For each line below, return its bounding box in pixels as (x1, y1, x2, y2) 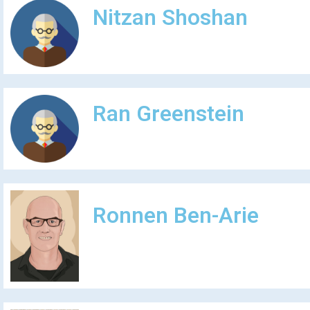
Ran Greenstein (92, 98, 244, 131)
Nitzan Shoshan (92, 1, 248, 35)
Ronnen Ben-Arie (92, 199, 259, 232)
